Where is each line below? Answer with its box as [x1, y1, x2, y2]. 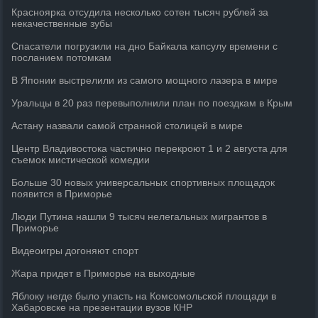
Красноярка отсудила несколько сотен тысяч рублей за [11, 6, 269, 18]
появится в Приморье [11, 188, 113, 199]
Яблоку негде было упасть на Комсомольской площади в [11, 290, 277, 302]
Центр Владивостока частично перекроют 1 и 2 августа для [11, 143, 288, 154]
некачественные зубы [11, 18, 113, 29]
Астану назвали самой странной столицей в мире [11, 120, 243, 131]
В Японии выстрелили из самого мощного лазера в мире [11, 75, 278, 86]
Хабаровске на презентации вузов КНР [11, 302, 193, 313]
